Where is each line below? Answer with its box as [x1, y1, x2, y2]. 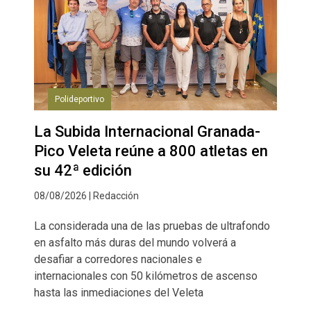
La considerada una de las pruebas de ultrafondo [34, 219, 270, 233]
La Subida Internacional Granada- [34, 122, 260, 140]
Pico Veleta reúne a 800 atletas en [34, 142, 268, 160]
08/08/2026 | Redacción [34, 190, 139, 201]
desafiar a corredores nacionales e [34, 252, 202, 266]
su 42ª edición [34, 161, 132, 179]
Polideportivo [55, 94, 104, 104]
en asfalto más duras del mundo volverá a [34, 235, 236, 249]
